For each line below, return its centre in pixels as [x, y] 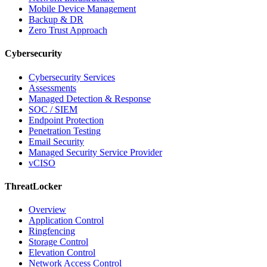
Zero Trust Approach [68, 30]
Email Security [56, 141]
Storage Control [58, 242]
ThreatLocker [33, 186]
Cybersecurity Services [72, 77]
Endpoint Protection [66, 120]
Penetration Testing [65, 131]
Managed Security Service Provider [95, 152]
